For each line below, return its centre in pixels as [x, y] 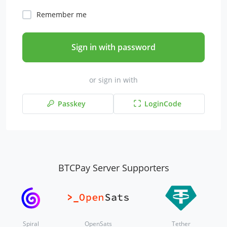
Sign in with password [113, 47]
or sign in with [113, 80]
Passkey [71, 104]
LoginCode [163, 104]
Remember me [62, 14]
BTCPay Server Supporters [113, 168]
